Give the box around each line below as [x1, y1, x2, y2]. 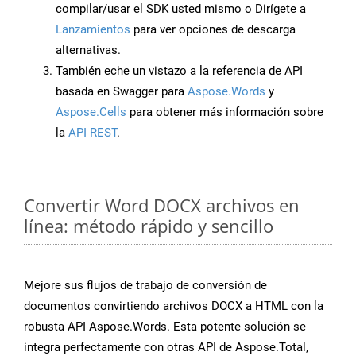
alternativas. [56, 43, 121, 58]
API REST [68, 126, 117, 141]
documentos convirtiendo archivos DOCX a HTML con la [24, 299, 323, 314]
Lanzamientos [56, 22, 130, 37]
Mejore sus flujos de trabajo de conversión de [24, 278, 267, 293]
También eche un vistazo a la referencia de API [56, 64, 303, 79]
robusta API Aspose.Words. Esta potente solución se [24, 319, 306, 335]
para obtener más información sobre [126, 105, 323, 120]
